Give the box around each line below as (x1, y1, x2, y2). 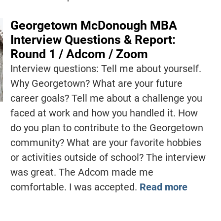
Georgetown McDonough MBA (10, 18, 177, 33)
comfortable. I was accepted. (10, 181, 140, 193)
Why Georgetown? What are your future (10, 77, 183, 90)
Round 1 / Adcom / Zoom (10, 47, 148, 62)
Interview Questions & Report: (10, 33, 176, 47)
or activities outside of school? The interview (10, 151, 206, 164)
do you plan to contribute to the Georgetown (10, 122, 203, 134)
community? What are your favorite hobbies (10, 137, 201, 149)
